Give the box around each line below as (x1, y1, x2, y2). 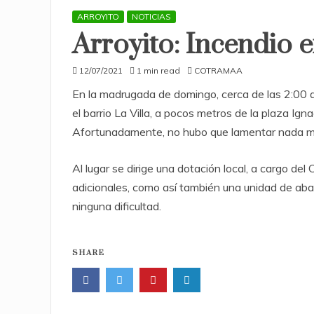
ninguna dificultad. (72, 199, 161, 213)
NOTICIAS (132, 11, 171, 22)
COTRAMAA (194, 65, 243, 76)
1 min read (137, 65, 180, 76)
